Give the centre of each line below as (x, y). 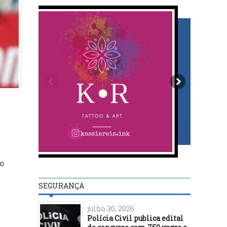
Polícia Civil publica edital (135, 218)
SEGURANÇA (61, 185)
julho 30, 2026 (111, 208)
